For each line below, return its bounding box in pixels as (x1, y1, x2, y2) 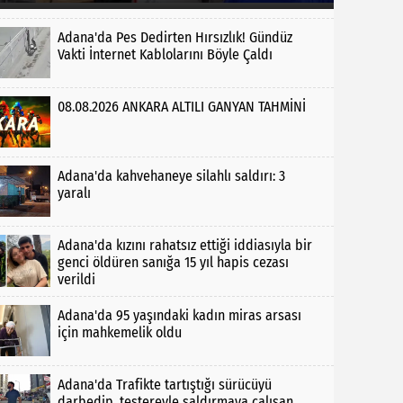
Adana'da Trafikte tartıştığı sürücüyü (57, 375, 272, 393)
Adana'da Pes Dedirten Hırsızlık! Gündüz (57, 28, 292, 46)
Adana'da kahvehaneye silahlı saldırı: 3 (57, 167, 285, 185)
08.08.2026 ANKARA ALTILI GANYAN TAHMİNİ (57, 97, 306, 115)
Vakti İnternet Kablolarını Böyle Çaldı (57, 45, 273, 63)
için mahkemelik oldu (57, 323, 182, 341)
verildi (57, 271, 95, 289)
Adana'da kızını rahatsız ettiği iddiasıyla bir (57, 237, 312, 255)
